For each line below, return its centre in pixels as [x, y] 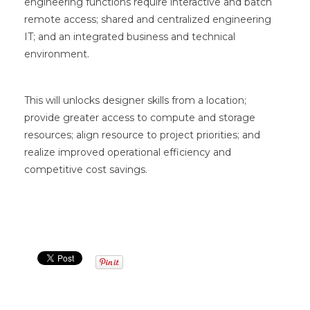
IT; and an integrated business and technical [130, 36]
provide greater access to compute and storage [140, 118]
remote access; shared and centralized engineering [148, 19]
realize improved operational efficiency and [128, 152]
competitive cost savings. [86, 170]
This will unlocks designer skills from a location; [135, 100]
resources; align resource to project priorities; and [142, 135]
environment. [57, 54]
